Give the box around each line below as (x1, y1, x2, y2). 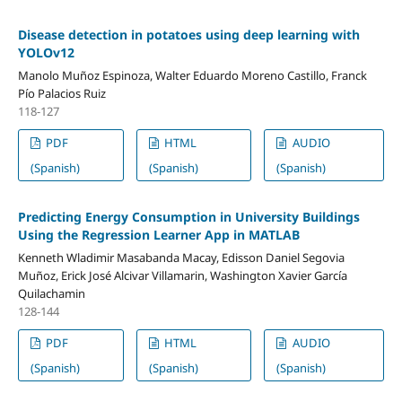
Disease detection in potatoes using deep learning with (17, 25, 360, 43)
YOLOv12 (17, 43, 74, 61)
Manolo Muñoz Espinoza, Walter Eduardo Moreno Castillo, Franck (17, 66, 367, 83)
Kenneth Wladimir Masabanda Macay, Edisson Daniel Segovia (17, 249, 345, 266)
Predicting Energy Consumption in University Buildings (17, 207, 360, 225)
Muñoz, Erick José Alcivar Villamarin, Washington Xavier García (17, 267, 347, 284)
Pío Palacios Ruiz (17, 84, 106, 101)
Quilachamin (17, 284, 85, 301)
